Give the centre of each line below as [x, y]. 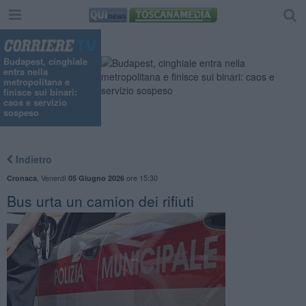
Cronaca [22, 178]
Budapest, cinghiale [45, 61]
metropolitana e [37, 82]
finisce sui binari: [40, 92]
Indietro [32, 159]
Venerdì [54, 177]
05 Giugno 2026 [96, 178]
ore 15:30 [141, 177]
